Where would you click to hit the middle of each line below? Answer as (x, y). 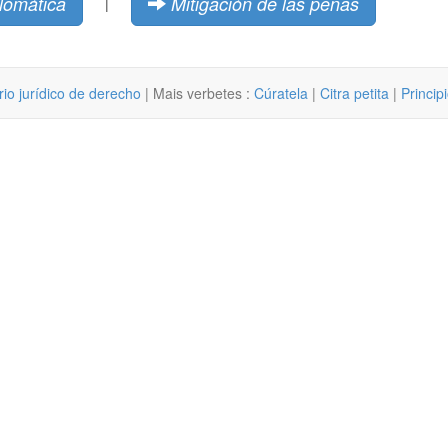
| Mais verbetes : (197, 92)
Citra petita (354, 92)
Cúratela (281, 92)
